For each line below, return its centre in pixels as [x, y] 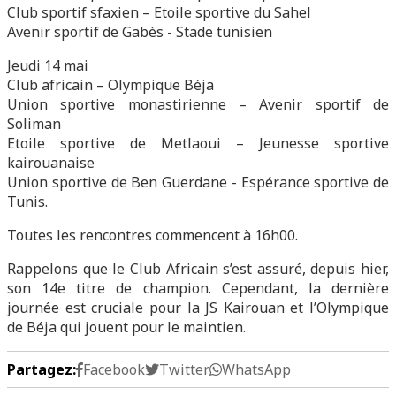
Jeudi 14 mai [48, 65]
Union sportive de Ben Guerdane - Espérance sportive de [198, 182]
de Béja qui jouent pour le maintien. [128, 327]
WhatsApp [256, 369]
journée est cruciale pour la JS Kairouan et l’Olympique [198, 308]
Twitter [184, 369]
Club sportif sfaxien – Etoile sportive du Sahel [159, 12]
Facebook [114, 369]
